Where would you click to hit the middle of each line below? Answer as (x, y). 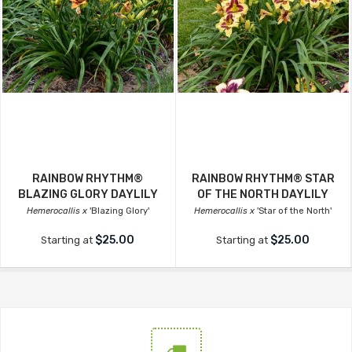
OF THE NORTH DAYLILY (263, 195)
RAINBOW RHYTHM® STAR (263, 179)
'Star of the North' (293, 211)
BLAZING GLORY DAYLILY (88, 195)
